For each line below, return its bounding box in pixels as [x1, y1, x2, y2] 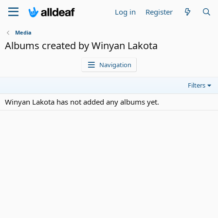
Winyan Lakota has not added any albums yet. [5, 97, 159, 107]
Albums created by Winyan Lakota [5, 39, 158, 52]
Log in [115, 7, 136, 17]
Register [145, 7, 173, 17]
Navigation [99, 60, 132, 69]
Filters [188, 81, 206, 90]
